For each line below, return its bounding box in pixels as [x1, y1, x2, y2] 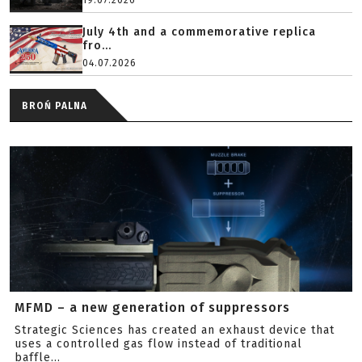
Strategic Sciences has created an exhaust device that [15, 323, 335, 337]
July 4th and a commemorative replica [82, 25, 316, 39]
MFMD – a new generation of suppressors [15, 300, 290, 315]
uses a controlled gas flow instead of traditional [15, 337, 302, 351]
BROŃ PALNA [22, 100, 87, 112]
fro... [82, 39, 112, 53]
